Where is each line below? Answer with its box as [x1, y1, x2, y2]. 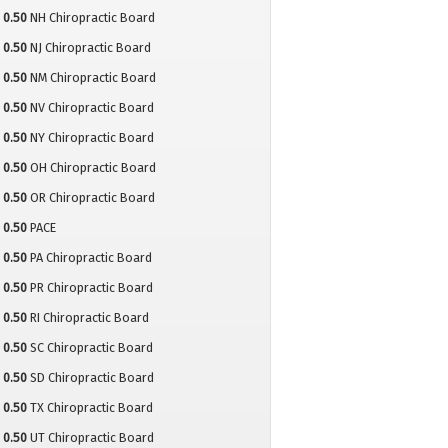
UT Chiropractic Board [29, 430, 154, 446]
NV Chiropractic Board [29, 100, 154, 116]
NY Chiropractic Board [29, 130, 154, 146]
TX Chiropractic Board [29, 400, 153, 416]
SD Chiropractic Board [29, 370, 154, 386]
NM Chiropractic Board [29, 70, 156, 86]
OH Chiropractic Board [29, 160, 156, 176]
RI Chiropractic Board [29, 310, 149, 326]
